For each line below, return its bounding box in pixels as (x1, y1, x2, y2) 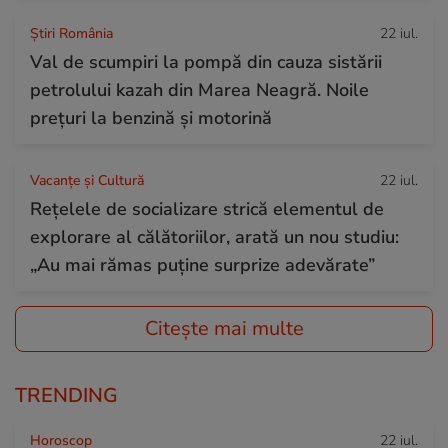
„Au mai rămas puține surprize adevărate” (30, 252, 375, 277)
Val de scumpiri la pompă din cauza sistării (30, 49, 382, 74)
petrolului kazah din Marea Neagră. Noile (30, 77, 369, 102)
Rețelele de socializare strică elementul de (30, 196, 384, 221)
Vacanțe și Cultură (30, 170, 144, 190)
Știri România (30, 23, 113, 43)
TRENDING (15, 381, 118, 409)
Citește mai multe (144, 314, 304, 342)
